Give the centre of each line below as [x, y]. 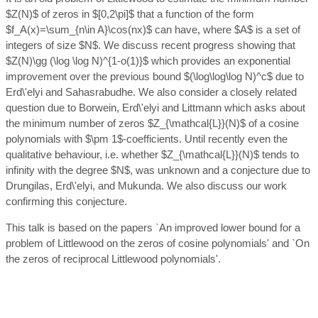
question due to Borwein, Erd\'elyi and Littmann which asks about [155, 108]
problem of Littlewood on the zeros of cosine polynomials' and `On [158, 243]
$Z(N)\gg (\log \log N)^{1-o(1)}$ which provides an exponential [148, 61]
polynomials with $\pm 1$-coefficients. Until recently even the [147, 139]
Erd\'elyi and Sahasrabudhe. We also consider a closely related [151, 92]
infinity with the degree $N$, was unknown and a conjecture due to [158, 170]
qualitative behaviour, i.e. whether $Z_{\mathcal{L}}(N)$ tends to [152, 154]
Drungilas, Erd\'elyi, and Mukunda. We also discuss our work [146, 186]
